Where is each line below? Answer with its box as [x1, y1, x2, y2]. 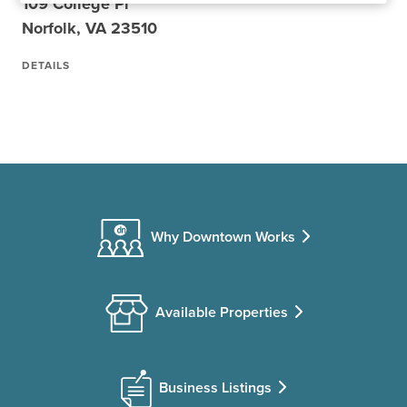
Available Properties [154, 302, 288, 323]
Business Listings [159, 377, 272, 399]
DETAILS [22, 57, 70, 74]
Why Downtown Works [151, 226, 295, 247]
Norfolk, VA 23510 [22, 16, 157, 40]
